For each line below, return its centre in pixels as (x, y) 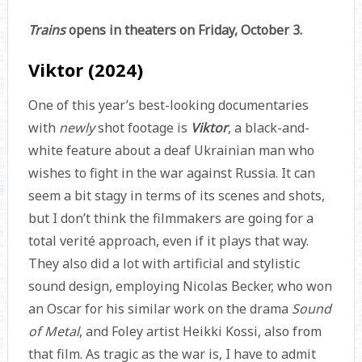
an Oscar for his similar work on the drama (160, 309)
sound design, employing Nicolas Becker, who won (180, 286)
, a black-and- (268, 128)
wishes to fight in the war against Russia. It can (171, 173)
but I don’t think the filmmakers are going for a (170, 219)
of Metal (53, 332)
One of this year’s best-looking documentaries (168, 105)
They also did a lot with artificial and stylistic (164, 264)
